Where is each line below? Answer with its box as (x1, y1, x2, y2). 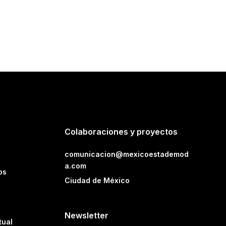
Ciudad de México (65, 176, 130, 185)
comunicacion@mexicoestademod (65, 150, 189, 159)
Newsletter (65, 210, 109, 221)
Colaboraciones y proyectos (65, 127, 178, 137)
